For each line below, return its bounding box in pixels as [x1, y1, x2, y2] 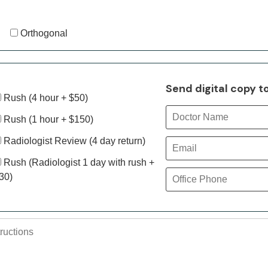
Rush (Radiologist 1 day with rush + [1, 157, 155, 167]
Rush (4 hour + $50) [1, 93, 89, 103]
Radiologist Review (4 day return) [1, 136, 146, 146]
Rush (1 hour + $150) [1, 114, 94, 124]
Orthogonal [18, 28, 68, 38]
